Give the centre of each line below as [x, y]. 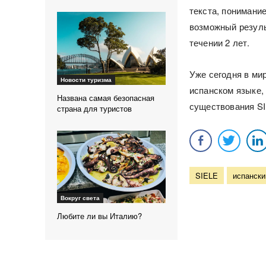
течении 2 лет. [219, 43]
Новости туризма [86, 79]
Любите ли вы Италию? [99, 216]
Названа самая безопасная [106, 97]
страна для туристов [94, 108]
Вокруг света [80, 198]
